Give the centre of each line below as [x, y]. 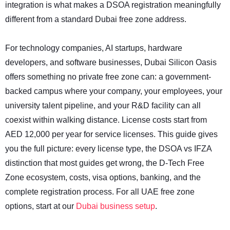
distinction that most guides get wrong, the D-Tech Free [105, 163]
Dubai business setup [116, 206]
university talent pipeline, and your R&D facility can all [103, 106]
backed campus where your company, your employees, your [114, 91]
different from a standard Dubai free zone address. [96, 20]
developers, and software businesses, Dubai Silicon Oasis [111, 63]
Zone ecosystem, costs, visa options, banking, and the [103, 178]
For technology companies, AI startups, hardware [94, 48]
